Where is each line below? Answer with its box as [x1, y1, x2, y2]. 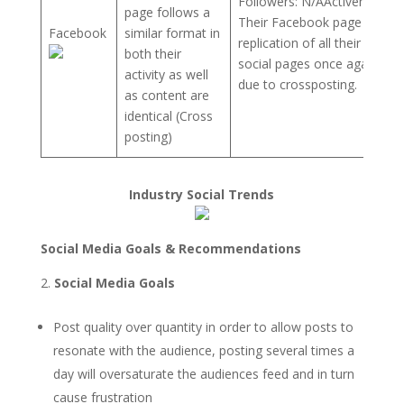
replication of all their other [238, 33, 396, 51]
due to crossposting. [238, 75, 357, 93]
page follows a [124, 3, 210, 21]
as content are [124, 86, 209, 104]
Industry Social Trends [129, 185, 275, 203]
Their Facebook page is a [238, 13, 385, 31]
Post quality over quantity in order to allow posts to [52, 317, 353, 335]
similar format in [124, 23, 220, 41]
